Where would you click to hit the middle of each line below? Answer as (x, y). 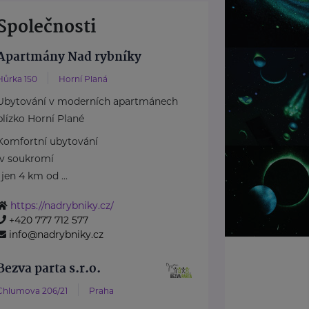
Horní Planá (83, 79)
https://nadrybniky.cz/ (62, 205)
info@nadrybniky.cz (57, 234)
